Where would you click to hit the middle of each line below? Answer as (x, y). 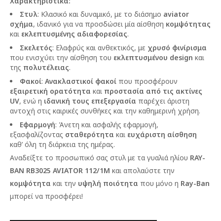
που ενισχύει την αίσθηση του (62, 57)
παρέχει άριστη (163, 101)
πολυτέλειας (46, 67)
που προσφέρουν (147, 81)
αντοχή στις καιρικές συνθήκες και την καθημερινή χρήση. (105, 111)
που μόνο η (159, 183)
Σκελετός (36, 48)
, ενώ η (32, 101)
